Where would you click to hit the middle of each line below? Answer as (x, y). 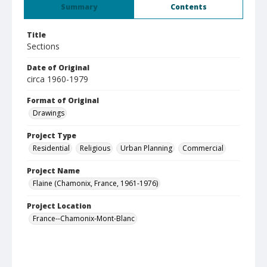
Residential (51, 148)
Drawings (49, 113)
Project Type (52, 136)
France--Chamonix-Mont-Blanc (84, 218)
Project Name (53, 171)
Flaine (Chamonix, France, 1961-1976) (95, 183)
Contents (188, 7)
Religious (95, 148)
